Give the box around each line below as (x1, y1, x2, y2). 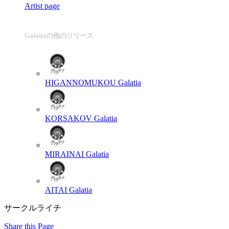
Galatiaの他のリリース (25, 31, 93, 39)
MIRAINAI (45, 150, 84, 159)
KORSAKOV (45, 114, 92, 123)
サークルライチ (4, 203, 61, 213)
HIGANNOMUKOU (45, 78, 116, 87)
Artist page (25, 1, 60, 10)
